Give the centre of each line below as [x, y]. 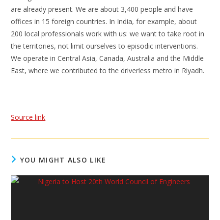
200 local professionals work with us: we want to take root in [108, 34]
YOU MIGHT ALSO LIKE [63, 160]
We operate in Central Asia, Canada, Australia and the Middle [108, 58]
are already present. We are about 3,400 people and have [102, 9]
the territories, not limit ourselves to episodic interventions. [105, 46]
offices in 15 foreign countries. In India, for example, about [104, 21]
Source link [28, 117]
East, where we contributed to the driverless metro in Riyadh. [108, 70]
